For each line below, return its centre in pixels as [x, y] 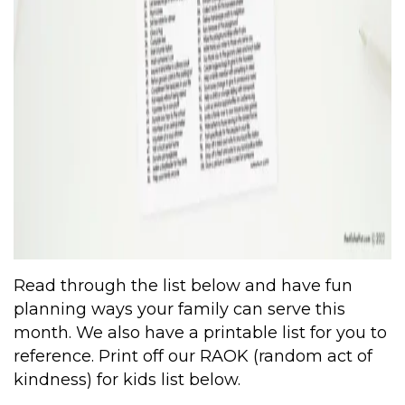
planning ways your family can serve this [179, 310]
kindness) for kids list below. [127, 380]
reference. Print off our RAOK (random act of [193, 357]
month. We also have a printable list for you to [200, 333]
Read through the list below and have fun [183, 286]
